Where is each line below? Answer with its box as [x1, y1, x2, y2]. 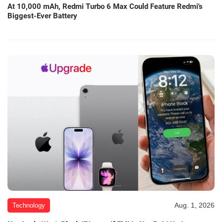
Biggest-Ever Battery [7, 11, 77, 21]
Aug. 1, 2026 [174, 201, 215, 210]
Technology [12, 202, 45, 210]
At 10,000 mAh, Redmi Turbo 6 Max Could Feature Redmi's [7, 2, 203, 11]
